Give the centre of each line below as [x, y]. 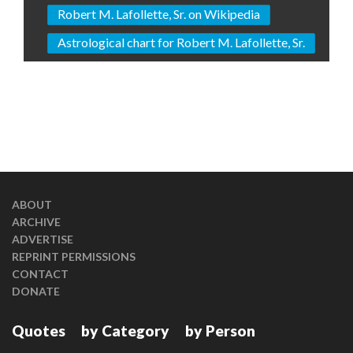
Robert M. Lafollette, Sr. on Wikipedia [159, 14]
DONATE [36, 291]
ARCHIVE [36, 222]
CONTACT [40, 274]
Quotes [39, 331]
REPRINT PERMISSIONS [74, 256]
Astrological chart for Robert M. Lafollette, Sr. [181, 42]
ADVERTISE [43, 239]
